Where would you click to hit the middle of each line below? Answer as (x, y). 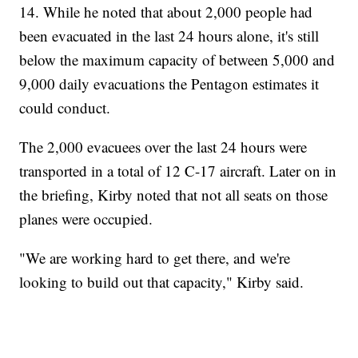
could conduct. (65, 108)
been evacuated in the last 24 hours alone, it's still (169, 36)
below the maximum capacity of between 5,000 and (177, 60)
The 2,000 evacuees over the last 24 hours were (163, 147)
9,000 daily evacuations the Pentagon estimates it (169, 84)
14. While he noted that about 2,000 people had (166, 12)
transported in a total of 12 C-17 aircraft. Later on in (178, 171)
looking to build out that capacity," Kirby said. (162, 282)
